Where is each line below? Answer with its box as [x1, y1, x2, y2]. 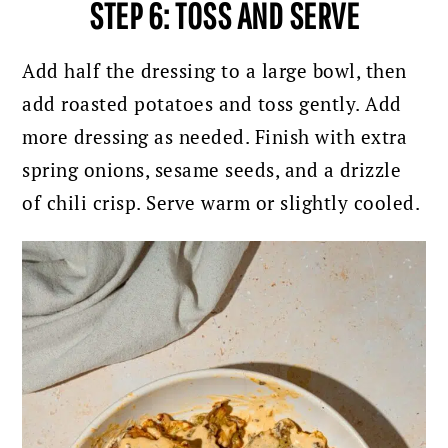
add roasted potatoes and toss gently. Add [22, 90, 402, 116]
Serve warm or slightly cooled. [146, 189, 421, 215]
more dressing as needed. [22, 123, 255, 149]
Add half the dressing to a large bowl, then [22, 57, 407, 83]
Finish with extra [254, 123, 408, 149]
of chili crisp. [22, 189, 147, 215]
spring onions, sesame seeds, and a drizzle [22, 156, 402, 182]
